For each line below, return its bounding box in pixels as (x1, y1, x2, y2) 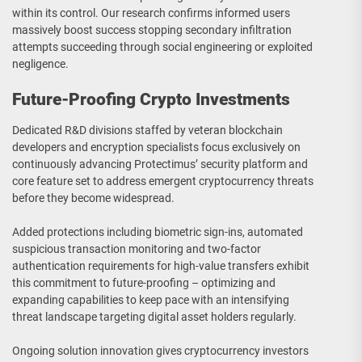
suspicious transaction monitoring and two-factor (12, 242, 261, 256)
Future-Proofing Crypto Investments (12, 90, 290, 110)
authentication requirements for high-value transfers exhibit (12, 259, 309, 273)
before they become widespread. (12, 192, 175, 205)
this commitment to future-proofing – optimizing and (12, 276, 276, 290)
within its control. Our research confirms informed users (12, 6, 290, 20)
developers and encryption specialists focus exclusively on (12, 141, 301, 154)
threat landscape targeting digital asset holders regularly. (12, 310, 297, 324)
